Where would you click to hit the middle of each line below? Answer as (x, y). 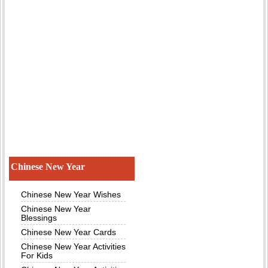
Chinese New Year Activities (73, 247)
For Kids (37, 256)
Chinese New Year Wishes (71, 195)
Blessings (39, 218)
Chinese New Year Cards (68, 232)
